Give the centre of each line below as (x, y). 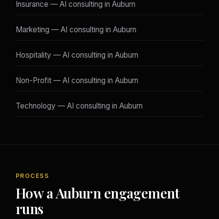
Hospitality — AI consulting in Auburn (77, 55)
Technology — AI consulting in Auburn (79, 106)
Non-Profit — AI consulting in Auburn (77, 81)
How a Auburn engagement (98, 193)
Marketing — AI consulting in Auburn (76, 30)
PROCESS (33, 176)
